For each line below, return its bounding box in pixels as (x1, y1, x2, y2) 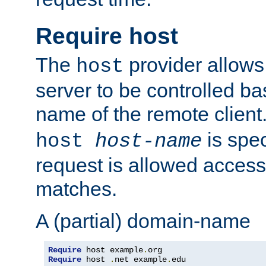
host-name (95, 130, 202, 153)
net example (115, 255, 167, 265)
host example (81, 245, 143, 255)
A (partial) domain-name (36, 210, 251, 233)
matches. (36, 178, 117, 201)
